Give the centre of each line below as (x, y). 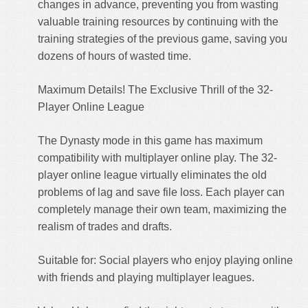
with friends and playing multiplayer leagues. (146, 277)
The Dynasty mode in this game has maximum (150, 141)
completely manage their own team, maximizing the (162, 209)
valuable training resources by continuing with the (158, 22)
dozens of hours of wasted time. (114, 56)
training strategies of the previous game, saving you (163, 39)
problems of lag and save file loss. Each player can (161, 192)
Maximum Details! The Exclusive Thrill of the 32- (155, 90)
